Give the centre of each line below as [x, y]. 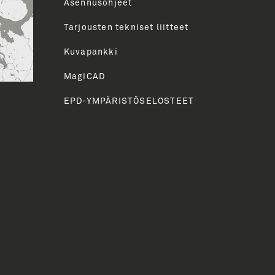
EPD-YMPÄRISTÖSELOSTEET [129, 101]
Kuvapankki [91, 52]
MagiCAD [84, 76]
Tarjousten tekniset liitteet [126, 27]
